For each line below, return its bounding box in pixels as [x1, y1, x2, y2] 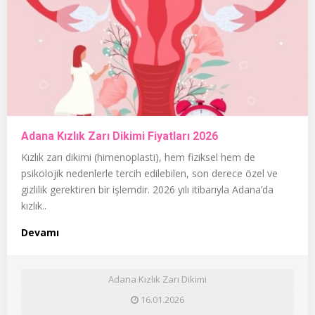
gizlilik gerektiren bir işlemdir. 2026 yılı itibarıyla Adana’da [21, 182, 274, 196]
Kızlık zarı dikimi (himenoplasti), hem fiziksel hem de [21, 150, 255, 164]
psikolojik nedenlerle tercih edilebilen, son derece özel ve [21, 166, 278, 180]
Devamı [21, 225, 59, 239]
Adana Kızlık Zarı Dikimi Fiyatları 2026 [21, 129, 218, 143]
